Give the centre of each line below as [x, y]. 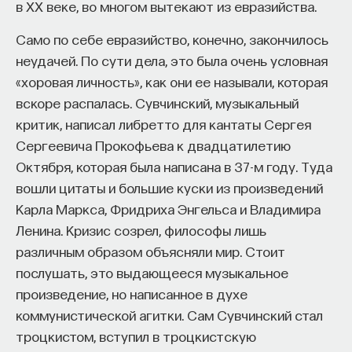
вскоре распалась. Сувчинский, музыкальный [157, 103]
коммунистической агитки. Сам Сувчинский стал [169, 315]
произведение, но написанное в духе [132, 293]
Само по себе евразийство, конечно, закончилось [172, 39]
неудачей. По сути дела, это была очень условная [172, 60]
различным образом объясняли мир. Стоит [150, 251]
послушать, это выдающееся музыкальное [152, 272]
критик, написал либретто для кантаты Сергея [163, 124]
